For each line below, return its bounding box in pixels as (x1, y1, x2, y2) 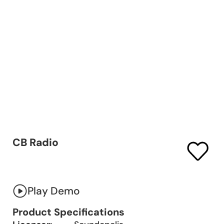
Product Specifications (12, 205, 125, 219)
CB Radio (12, 135, 59, 149)
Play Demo (27, 184, 80, 198)
